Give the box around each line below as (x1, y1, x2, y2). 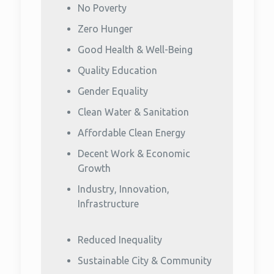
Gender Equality (78, 86, 148, 97)
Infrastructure (78, 198, 139, 209)
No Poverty (78, 2, 127, 13)
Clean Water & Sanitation (78, 106, 189, 117)
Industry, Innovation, (78, 183, 169, 194)
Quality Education (78, 65, 157, 76)
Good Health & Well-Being (78, 44, 193, 55)
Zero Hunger (78, 23, 133, 34)
